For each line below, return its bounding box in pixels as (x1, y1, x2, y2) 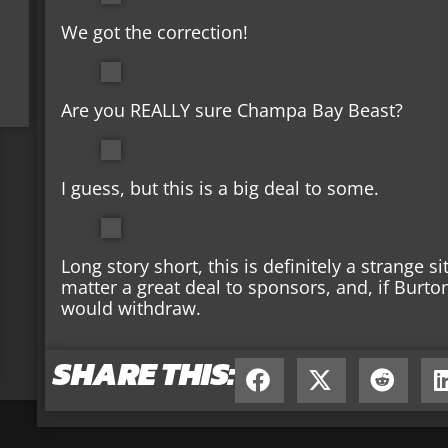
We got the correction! (61, 20, 249, 45)
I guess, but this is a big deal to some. (61, 176, 380, 201)
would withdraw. (61, 296, 202, 321)
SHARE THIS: (53, 349, 235, 398)
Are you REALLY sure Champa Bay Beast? (61, 98, 404, 123)
